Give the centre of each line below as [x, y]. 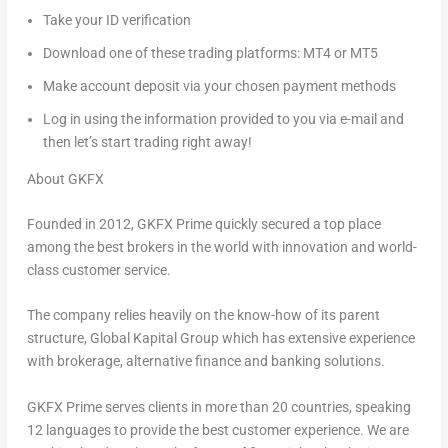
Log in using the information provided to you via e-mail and [223, 118]
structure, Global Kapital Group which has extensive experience [220, 338]
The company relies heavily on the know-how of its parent [203, 315]
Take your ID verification [116, 20]
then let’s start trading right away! [147, 141]
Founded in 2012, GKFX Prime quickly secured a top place [203, 224]
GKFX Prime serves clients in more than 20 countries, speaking [218, 406]
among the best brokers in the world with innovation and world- [221, 247]
